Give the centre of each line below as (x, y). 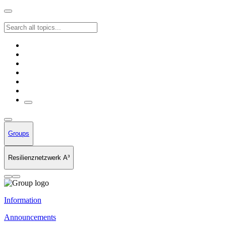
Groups (19, 134)
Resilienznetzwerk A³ (39, 157)
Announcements (30, 217)
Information (23, 200)
